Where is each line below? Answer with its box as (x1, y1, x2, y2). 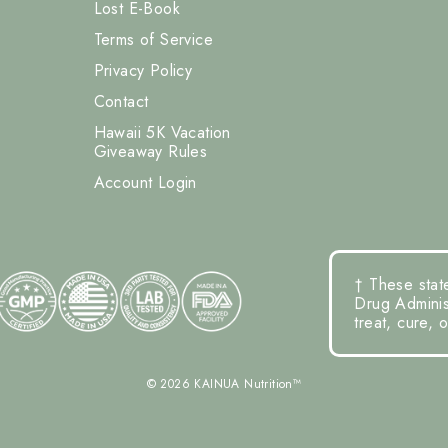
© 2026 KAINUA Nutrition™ (146, 374, 302, 393)
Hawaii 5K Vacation (93, 121, 231, 144)
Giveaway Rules (93, 140, 208, 163)
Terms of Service (93, 28, 213, 51)
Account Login (93, 171, 197, 194)
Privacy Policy (93, 59, 193, 82)
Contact (93, 90, 149, 113)
